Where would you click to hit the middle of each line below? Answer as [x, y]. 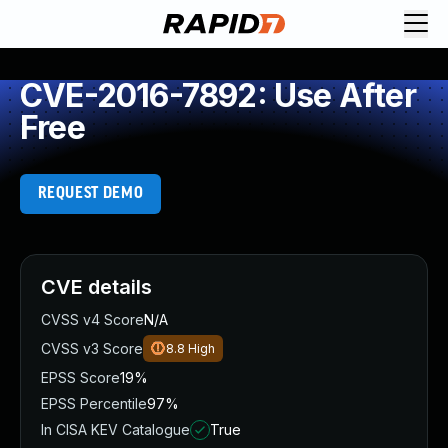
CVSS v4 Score [92, 319]
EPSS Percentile [94, 403]
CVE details [96, 287]
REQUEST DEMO [90, 193]
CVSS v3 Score [92, 348]
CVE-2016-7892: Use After [218, 95]
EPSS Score [80, 377]
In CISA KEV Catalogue [115, 429]
